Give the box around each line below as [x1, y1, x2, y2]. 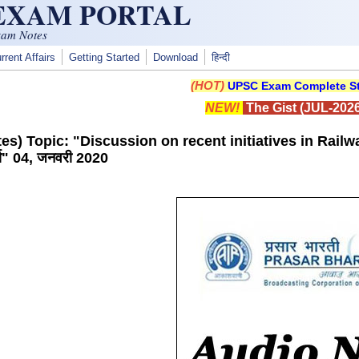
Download [153, 52, 198, 63]
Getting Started [69, 52, 139, 63]
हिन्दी [212, 52, 230, 63]
